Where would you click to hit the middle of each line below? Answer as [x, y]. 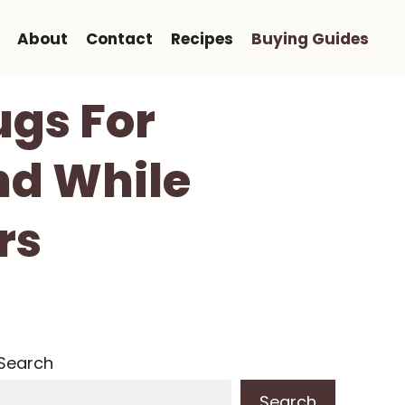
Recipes [202, 39]
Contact [119, 39]
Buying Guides [310, 39]
